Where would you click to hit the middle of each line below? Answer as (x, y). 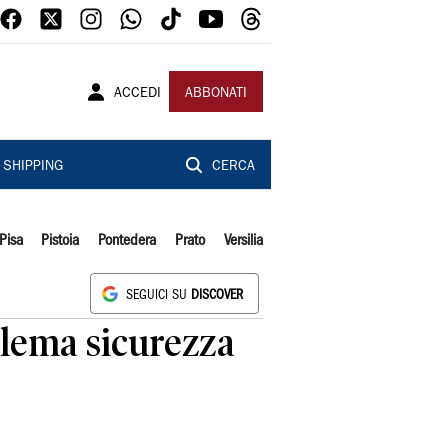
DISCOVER (217, 295)
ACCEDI (137, 94)
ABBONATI (216, 94)
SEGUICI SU (158, 295)
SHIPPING (32, 167)
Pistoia (60, 241)
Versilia (243, 241)
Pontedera (127, 241)
